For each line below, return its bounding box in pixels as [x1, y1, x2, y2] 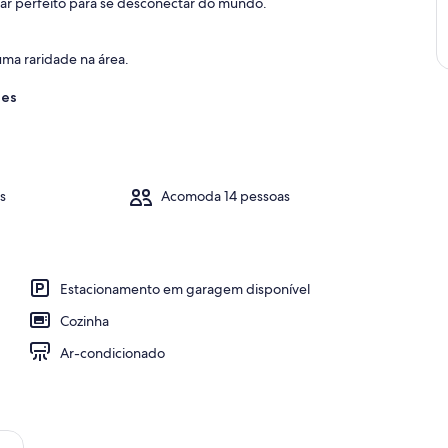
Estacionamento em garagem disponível [60, 279, 310, 298]
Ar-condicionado [60, 343, 165, 362]
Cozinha [60, 311, 109, 330]
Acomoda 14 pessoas [160, 187, 290, 206]
